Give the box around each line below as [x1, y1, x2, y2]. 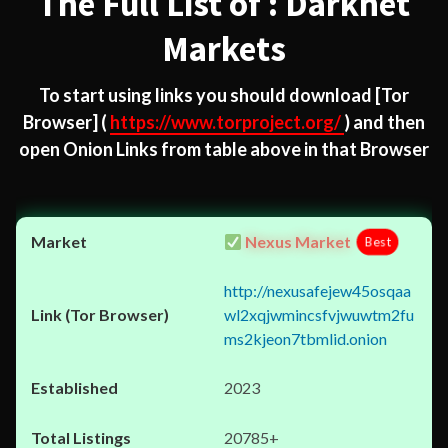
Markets [162, 27, 286, 71]
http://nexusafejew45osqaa [224, 281, 411, 300]
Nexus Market [242, 232, 352, 251]
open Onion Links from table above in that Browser [19, 138, 429, 160]
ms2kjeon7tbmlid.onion [224, 329, 387, 348]
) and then [344, 111, 425, 133]
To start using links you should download [39, 84, 375, 106]
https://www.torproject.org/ [110, 111, 344, 133]
